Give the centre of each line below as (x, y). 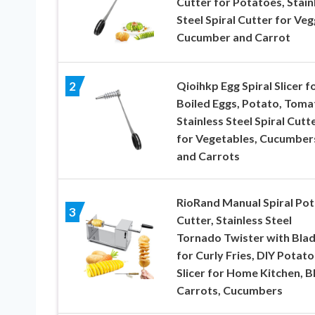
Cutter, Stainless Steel (234, 219)
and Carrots (208, 155)
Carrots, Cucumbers (229, 290)
